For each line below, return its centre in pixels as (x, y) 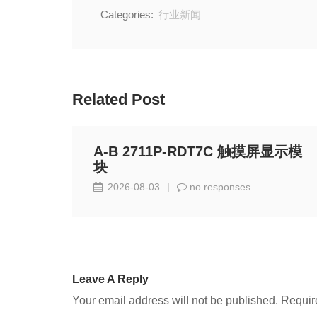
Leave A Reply (110, 279)
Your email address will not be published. (175, 300)
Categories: (127, 15)
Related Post (119, 99)
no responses (219, 187)
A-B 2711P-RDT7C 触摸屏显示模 (198, 151)
